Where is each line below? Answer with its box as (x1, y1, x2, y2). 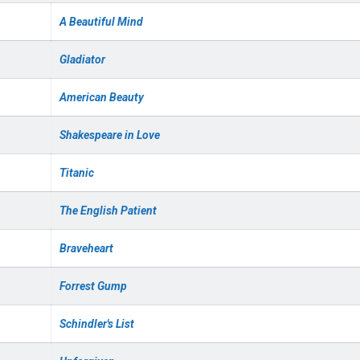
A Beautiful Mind (59, 15, 143, 28)
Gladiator (59, 53, 105, 66)
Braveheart (59, 242, 113, 255)
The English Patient (59, 204, 157, 217)
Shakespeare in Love (59, 129, 160, 141)
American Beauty (59, 91, 144, 104)
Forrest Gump (59, 280, 127, 292)
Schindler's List (59, 317, 134, 330)
